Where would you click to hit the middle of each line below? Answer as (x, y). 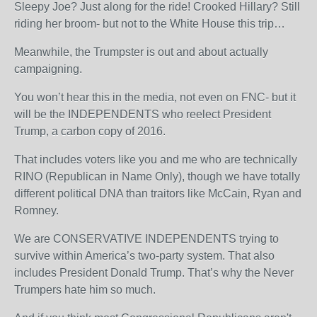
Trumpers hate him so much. (85, 290)
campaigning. (48, 69)
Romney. (36, 211)
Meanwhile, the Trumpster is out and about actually (141, 52)
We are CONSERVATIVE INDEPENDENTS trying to (146, 239)
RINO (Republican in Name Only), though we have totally (157, 177)
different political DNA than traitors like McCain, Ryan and (158, 194)
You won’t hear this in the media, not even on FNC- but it (155, 97)
